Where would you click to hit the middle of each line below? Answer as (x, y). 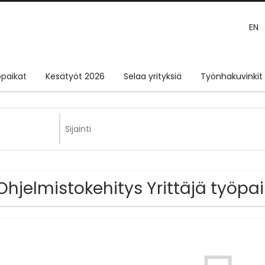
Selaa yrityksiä (153, 77)
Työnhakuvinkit (232, 77)
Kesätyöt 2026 (75, 77)
